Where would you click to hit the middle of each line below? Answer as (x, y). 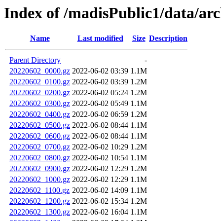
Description (168, 38)
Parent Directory (35, 60)
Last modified (100, 38)
